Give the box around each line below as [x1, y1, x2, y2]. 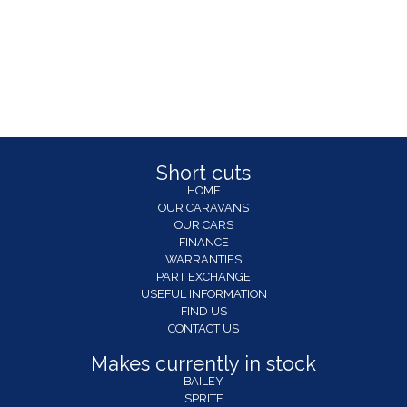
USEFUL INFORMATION [140, 286, 267, 301]
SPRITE [184, 391, 223, 405]
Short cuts [156, 161, 251, 184]
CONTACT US [168, 321, 239, 335]
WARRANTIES [165, 252, 242, 266]
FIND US [180, 303, 227, 318]
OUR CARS [174, 217, 233, 232]
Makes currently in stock [91, 352, 316, 375]
